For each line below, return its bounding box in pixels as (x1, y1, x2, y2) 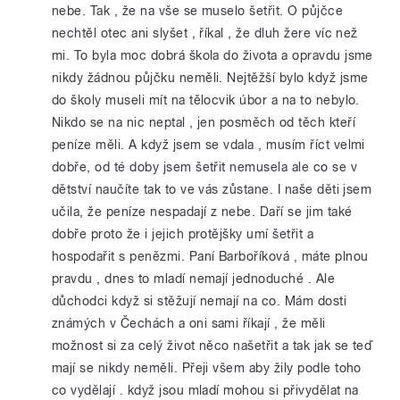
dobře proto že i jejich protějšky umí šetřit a (52, 226, 314, 242)
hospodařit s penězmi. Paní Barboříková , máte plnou (52, 248, 369, 264)
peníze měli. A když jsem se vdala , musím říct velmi (52, 137, 365, 153)
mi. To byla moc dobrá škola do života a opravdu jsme (52, 47, 373, 63)
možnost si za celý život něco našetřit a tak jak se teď (52, 337, 373, 354)
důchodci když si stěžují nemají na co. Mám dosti (52, 293, 347, 309)
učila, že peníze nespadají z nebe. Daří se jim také (52, 204, 353, 220)
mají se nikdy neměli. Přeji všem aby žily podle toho (52, 360, 362, 376)
